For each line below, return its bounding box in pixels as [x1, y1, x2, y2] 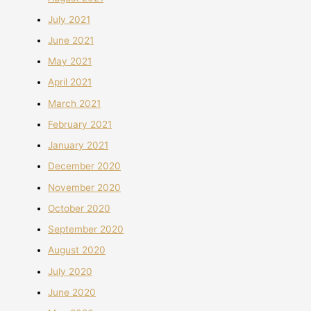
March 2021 [48, 97, 101, 109]
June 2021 [48, 34, 94, 46]
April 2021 [48, 76, 92, 88]
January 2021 [48, 140, 109, 151]
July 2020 [48, 265, 93, 277]
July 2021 [48, 13, 91, 25]
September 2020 [48, 224, 124, 235]
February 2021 [48, 118, 112, 130]
